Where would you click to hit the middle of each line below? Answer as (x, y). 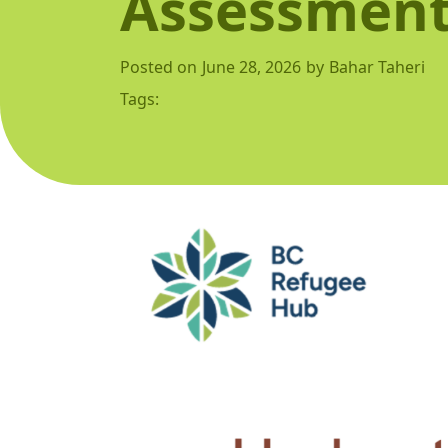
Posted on (158, 67)
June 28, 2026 (251, 67)
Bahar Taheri (377, 67)
